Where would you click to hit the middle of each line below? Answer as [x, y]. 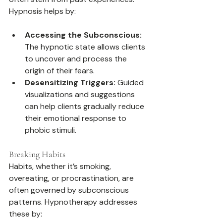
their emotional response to [77, 118]
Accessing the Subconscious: [83, 35]
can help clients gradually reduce [85, 107]
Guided [131, 83]
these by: [26, 214]
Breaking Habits [37, 154]
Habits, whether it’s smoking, [61, 166]
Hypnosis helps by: [42, 11]
